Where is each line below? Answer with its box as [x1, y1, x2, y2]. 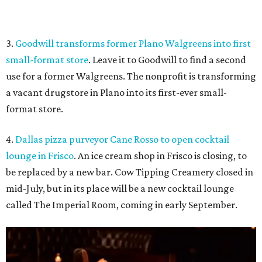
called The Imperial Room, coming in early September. [6, 38, 237, 50]
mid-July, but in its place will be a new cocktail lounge [6, 22, 234, 34]
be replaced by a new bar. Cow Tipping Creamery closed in [6, 5, 253, 18]
